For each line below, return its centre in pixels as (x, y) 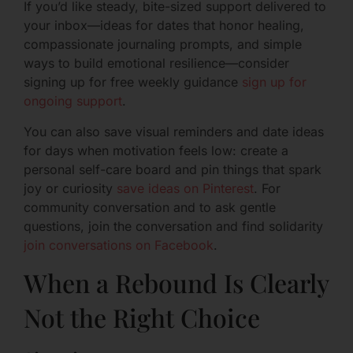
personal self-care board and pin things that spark (173, 169)
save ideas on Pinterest (185, 188)
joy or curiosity (70, 188)
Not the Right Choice (142, 317)
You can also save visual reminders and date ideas (174, 131)
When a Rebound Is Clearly (176, 282)
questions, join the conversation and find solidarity (173, 226)
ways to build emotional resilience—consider (156, 63)
